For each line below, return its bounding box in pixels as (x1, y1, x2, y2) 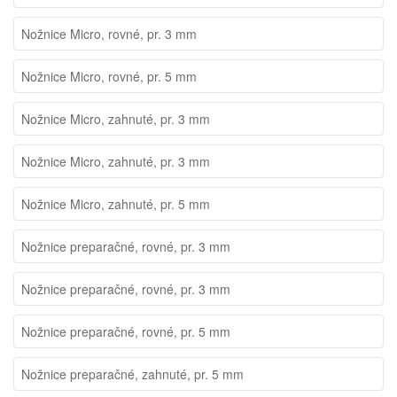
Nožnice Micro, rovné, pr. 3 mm (21, 25, 197, 43)
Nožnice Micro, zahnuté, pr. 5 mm (21, 195, 210, 213)
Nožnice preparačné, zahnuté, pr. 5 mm (21, 365, 244, 383)
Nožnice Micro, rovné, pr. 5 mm (21, 67, 197, 85)
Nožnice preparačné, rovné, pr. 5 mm (21, 323, 230, 340)
